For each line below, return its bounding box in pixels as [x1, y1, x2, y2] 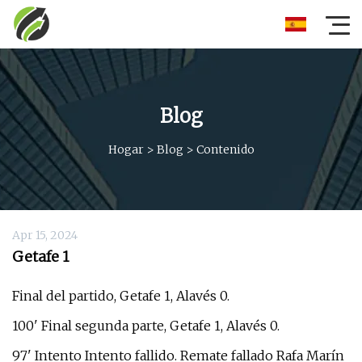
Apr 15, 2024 [12, 228, 78, 242]
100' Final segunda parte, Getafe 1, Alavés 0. [12, 318, 280, 334]
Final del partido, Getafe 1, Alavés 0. [12, 288, 229, 304]
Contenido [196, 141, 255, 157]
